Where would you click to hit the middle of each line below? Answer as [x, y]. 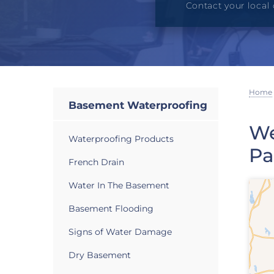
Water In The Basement [119, 186]
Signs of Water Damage [120, 232]
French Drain [96, 162]
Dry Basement [100, 255]
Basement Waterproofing [138, 106]
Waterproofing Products [121, 139]
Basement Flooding [111, 209]
